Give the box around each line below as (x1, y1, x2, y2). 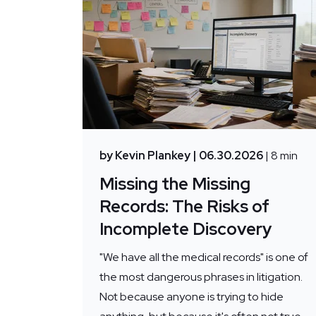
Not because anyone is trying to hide (99, 289, 284, 305)
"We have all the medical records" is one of (99, 250, 308, 265)
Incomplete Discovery (99, 218, 272, 241)
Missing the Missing (99, 173, 250, 195)
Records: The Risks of (99, 195, 269, 218)
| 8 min (265, 148, 298, 164)
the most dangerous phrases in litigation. (99, 269, 303, 285)
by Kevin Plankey (99, 148, 190, 164)
